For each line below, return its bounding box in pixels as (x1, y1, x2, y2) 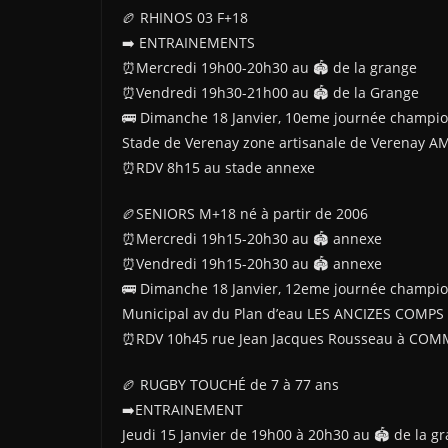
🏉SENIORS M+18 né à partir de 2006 (122, 204, 368, 223)
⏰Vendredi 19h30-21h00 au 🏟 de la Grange (122, 83, 419, 102)
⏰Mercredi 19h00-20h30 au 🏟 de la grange (122, 58, 417, 77)
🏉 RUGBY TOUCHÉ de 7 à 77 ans (122, 375, 339, 394)
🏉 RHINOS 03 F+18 (122, 8, 248, 27)
